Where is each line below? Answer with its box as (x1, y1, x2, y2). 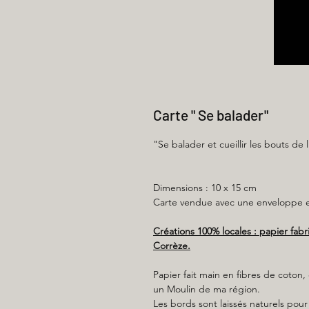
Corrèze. (153, 239, 190, 252)
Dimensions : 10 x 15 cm (153, 181, 257, 194)
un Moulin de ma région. (153, 283, 260, 295)
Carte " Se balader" (153, 106, 268, 123)
